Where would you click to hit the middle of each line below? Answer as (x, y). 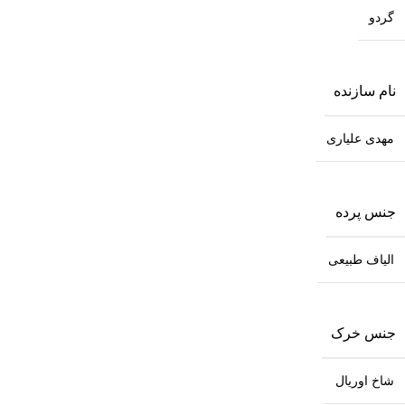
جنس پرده (366, 212)
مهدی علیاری (360, 138)
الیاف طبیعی (361, 259)
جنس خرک (363, 333)
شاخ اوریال (365, 380)
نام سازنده (365, 90)
